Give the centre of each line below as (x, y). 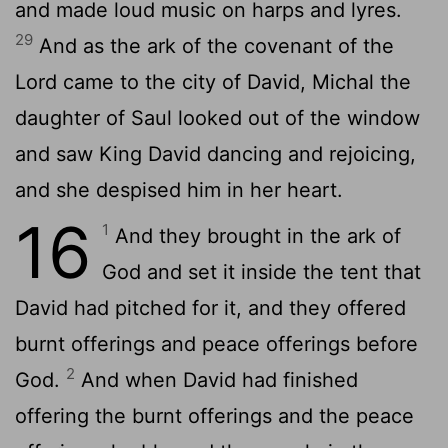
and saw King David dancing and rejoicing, (215, 153)
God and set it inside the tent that (261, 271)
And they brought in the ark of (255, 235)
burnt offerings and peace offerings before (216, 343)
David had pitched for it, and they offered (210, 307)
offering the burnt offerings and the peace (214, 415)
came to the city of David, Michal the (234, 81)
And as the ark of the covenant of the (213, 45)
